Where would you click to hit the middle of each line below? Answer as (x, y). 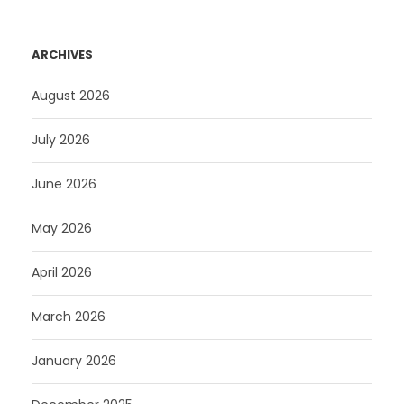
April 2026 (62, 273)
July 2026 (61, 140)
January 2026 (74, 361)
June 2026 (64, 184)
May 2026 (62, 229)
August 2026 (71, 96)
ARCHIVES (62, 55)
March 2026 (69, 317)
